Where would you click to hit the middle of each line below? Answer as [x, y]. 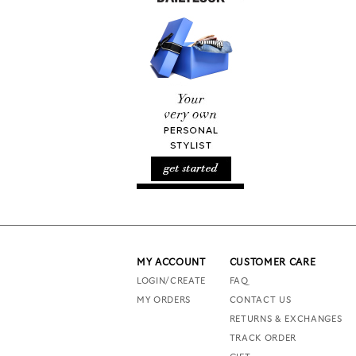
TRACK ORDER [263, 339]
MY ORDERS [164, 300]
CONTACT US [260, 300]
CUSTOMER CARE [273, 263]
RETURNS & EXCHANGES [286, 319]
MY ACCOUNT [171, 263]
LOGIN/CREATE [171, 281]
